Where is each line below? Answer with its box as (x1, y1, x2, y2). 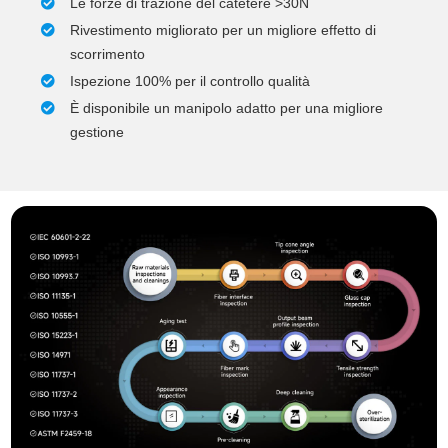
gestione (70, 124, 125, 141)
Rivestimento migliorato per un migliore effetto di (70, 22, 377, 39)
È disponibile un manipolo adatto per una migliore (70, 100, 384, 117)
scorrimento (70, 46, 146, 63)
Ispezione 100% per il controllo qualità (70, 73, 311, 90)
